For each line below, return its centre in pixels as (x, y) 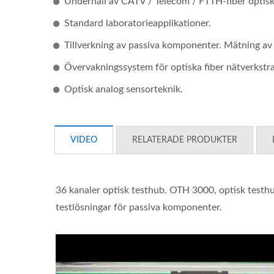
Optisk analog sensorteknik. (124, 89)
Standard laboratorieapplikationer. (138, 23)
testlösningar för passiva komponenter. (139, 207)
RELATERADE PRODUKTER (185, 140)
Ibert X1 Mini (136, 161)
